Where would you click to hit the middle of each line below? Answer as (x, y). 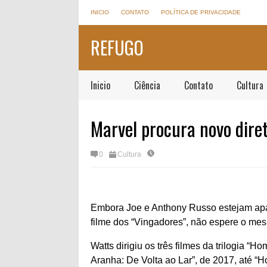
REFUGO (117, 47)
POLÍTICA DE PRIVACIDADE (201, 12)
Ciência (147, 85)
